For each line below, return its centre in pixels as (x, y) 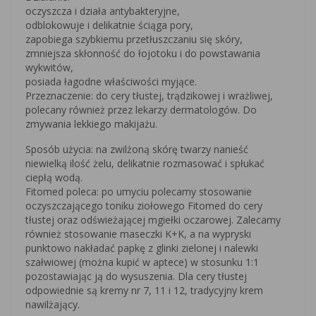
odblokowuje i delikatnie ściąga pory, (109, 25)
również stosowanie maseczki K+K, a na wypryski (138, 233)
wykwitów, (49, 67)
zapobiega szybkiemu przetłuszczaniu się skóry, (134, 39)
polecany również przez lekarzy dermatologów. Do (141, 109)
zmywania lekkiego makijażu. (91, 123)
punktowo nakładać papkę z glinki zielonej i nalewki (142, 248)
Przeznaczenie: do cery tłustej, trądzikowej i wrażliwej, (149, 95)
